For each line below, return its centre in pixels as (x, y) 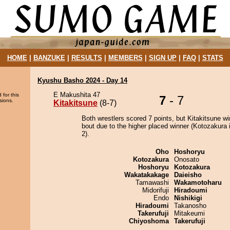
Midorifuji (156, 190)
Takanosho (190, 206)
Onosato (187, 159)
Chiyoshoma (149, 221)
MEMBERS (125, 58)
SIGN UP (162, 58)
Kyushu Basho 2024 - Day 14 (82, 80)
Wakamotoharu (198, 183)
